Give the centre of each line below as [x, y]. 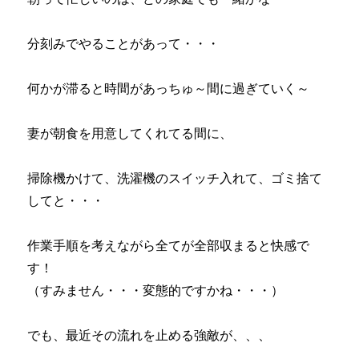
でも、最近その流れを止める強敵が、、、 [149, 335]
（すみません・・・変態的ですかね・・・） [156, 290]
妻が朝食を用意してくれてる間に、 [130, 133]
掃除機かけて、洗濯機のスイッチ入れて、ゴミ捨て [175, 177]
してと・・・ [66, 200]
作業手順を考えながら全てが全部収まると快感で [169, 245]
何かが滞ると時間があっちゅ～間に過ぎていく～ [169, 88]
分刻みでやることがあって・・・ [124, 43]
